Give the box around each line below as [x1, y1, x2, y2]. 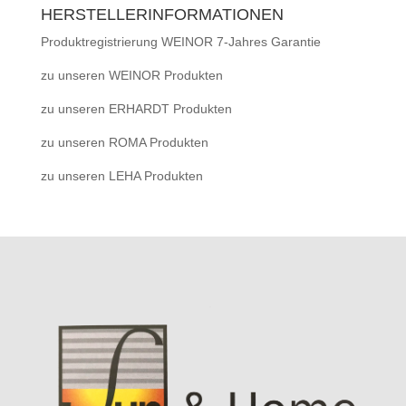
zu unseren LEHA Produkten [40, 169, 203, 184]
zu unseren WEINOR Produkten [40, 68, 223, 83]
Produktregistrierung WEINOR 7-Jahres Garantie [40, 34, 321, 50]
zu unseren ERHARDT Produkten [40, 101, 232, 117]
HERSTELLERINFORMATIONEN [40, 5, 284, 24]
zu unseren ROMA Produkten [40, 135, 208, 150]
